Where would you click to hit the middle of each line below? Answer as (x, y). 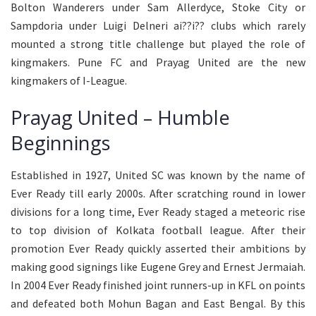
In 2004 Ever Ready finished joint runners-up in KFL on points (158, 285)
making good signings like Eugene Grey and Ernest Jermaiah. (158, 266)
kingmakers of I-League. (69, 80)
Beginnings (61, 143)
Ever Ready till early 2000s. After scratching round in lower (158, 193)
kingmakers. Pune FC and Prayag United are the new (158, 62)
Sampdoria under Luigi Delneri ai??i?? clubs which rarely (158, 25)
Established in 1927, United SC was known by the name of (158, 175)
